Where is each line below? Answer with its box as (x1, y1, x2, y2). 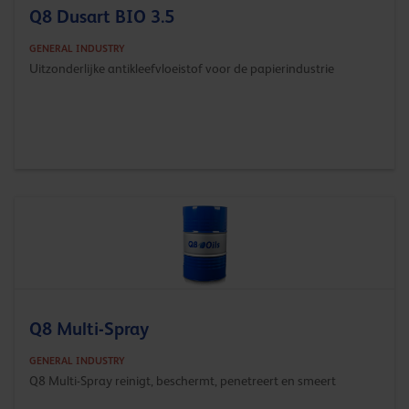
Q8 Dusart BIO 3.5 (29, 5, 174, 26)
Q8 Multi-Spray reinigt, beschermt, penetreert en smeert (29, 372, 336, 388)
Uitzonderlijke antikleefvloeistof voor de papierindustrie (29, 60, 334, 76)
